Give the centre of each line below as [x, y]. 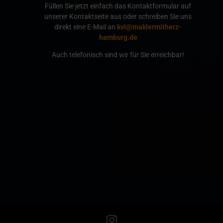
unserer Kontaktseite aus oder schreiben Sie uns [118, 17]
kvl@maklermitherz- [150, 27]
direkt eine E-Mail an [86, 27]
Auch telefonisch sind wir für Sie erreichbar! [118, 55]
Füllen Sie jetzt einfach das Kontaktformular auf [118, 6]
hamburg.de [118, 38]
